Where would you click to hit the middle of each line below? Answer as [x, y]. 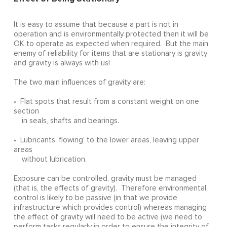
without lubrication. [50, 160]
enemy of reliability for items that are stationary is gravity [110, 54]
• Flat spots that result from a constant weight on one [106, 102]
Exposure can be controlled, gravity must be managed [105, 179]
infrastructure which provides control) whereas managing [110, 208]
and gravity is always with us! [62, 63]
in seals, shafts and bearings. [66, 121]
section [26, 111]
